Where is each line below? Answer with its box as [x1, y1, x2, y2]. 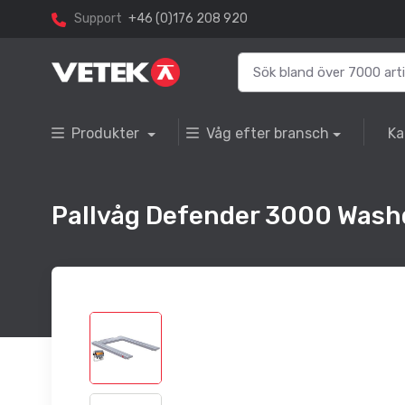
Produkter [71, 125, 143, 143]
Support [74, 11, 122, 27]
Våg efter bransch [205, 125, 329, 143]
